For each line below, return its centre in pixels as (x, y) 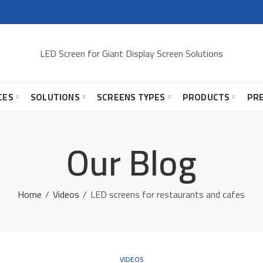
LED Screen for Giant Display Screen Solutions (131, 53)
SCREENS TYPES (131, 97)
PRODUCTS (206, 97)
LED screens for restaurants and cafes (168, 194)
